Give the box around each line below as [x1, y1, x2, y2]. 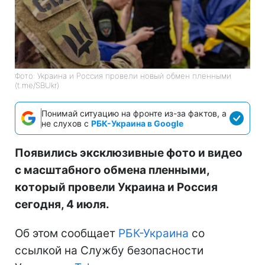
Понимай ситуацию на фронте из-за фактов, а [41, 108, 227, 118]
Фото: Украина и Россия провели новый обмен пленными [15, 70, 231, 80]
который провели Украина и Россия [15, 180, 218, 194]
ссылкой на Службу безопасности [15, 243, 203, 257]
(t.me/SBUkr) [15, 80, 59, 90]
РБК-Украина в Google [91, 118, 183, 128]
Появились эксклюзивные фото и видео [15, 146, 243, 160]
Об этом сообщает [15, 226, 118, 240]
